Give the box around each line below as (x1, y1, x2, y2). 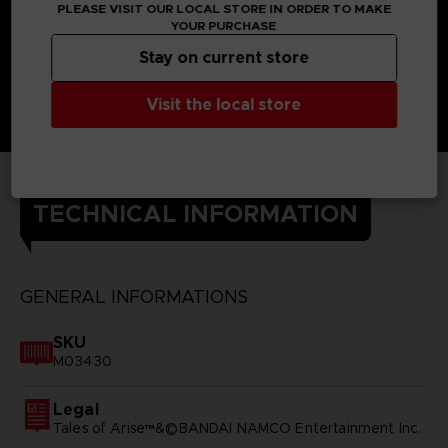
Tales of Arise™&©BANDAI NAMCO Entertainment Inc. (52, 418, 422, 437)
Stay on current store (139, 47, 309, 68)
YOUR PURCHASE (171, 18, 277, 33)
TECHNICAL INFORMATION (32, 198, 358, 229)
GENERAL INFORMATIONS (19, 285, 248, 308)
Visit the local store (146, 94, 302, 115)
